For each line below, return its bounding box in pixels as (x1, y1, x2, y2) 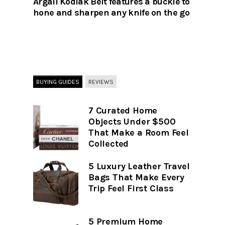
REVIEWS (88, 78, 114, 85)
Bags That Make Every (88, 172, 185, 183)
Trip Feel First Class (88, 183, 174, 194)
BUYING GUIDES (36, 78, 79, 85)
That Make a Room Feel (88, 127, 189, 139)
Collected (88, 138, 129, 150)
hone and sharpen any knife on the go (33, 7, 189, 19)
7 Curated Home (88, 105, 158, 117)
